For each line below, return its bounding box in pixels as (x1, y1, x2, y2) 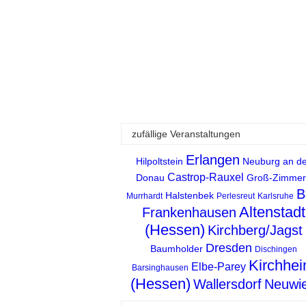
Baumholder (150, 243, 203, 255)
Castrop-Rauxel (167, 171, 244, 184)
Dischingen (254, 245, 297, 255)
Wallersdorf (193, 277, 262, 292)
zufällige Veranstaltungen (132, 128, 240, 140)
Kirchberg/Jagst (207, 223, 303, 238)
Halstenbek (165, 190, 214, 201)
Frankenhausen (141, 205, 236, 221)
